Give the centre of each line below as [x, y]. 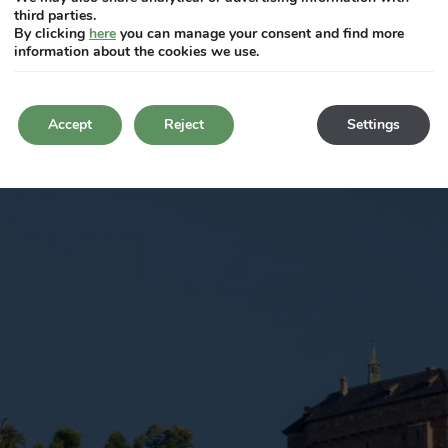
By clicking [51, 33]
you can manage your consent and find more [260, 33]
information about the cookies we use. [136, 51]
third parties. [55, 15]
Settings [373, 124]
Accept [70, 124]
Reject [184, 124]
